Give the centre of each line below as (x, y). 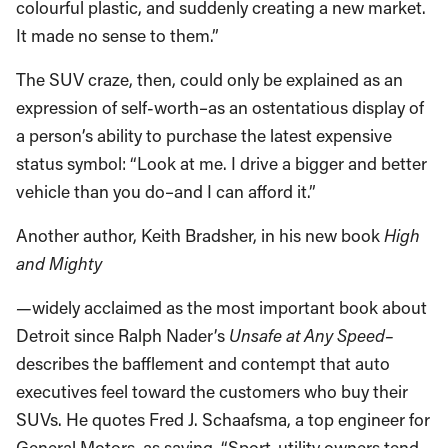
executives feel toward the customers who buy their (212, 391)
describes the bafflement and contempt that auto (203, 363)
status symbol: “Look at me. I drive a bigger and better (221, 163)
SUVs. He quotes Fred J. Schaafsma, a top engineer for (223, 419)
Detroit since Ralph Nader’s (122, 335)
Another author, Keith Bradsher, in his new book (200, 235)
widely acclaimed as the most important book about (229, 307)
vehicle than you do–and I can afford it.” (166, 191)
